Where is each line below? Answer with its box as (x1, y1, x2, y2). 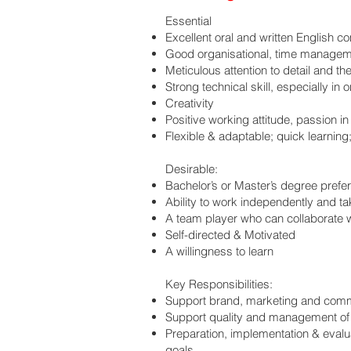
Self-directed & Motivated (165, 227, 299, 242)
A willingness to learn (165, 244, 273, 259)
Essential (165, 13, 212, 28)
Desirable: (165, 161, 218, 176)
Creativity (165, 96, 214, 110)
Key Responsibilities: (165, 277, 276, 291)
